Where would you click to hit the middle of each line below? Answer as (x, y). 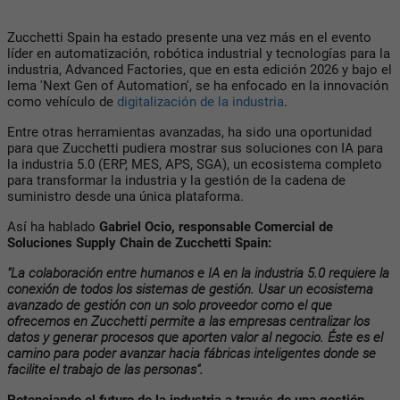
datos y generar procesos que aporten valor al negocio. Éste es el (195, 337)
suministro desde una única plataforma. (125, 196)
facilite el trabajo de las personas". (105, 369)
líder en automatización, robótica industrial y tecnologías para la (199, 53)
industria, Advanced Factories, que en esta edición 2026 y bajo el (200, 69)
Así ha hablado (53, 226)
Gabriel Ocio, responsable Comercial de (216, 226)
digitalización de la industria (200, 101)
